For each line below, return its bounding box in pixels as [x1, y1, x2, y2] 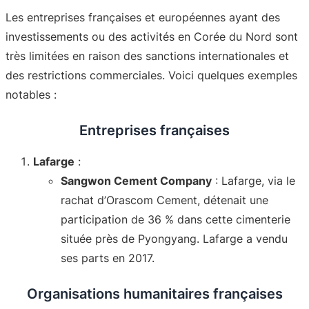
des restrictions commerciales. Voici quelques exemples [6, 68, 297, 82]
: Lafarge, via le [212, 173, 295, 188]
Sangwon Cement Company [61, 173, 212, 188]
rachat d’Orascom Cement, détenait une [61, 192, 268, 207]
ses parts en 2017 [61, 250, 152, 265]
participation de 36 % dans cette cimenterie [61, 212, 290, 226]
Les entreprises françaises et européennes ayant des [6, 10, 280, 24]
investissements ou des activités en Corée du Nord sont [6, 29, 298, 43]
